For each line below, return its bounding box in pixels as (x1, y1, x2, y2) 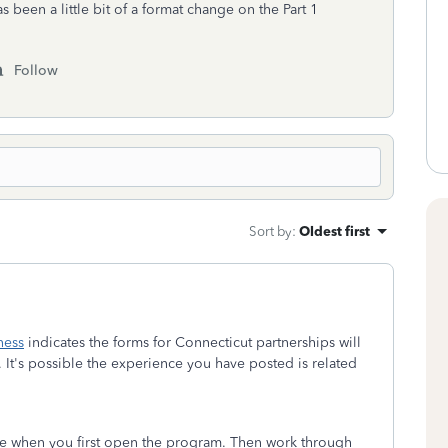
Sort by (249, 223, 292, 239)
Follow (14, 62, 58, 79)
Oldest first (299, 223, 370, 239)
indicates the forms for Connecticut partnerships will (24, 334, 361, 351)
